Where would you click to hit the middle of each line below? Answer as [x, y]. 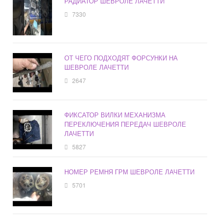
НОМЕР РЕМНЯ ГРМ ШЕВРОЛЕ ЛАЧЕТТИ [130, 172]
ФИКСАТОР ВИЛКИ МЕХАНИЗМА [115, 115]
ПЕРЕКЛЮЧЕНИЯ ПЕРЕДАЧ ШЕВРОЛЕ [125, 124]
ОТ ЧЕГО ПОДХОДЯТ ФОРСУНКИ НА [121, 58]
